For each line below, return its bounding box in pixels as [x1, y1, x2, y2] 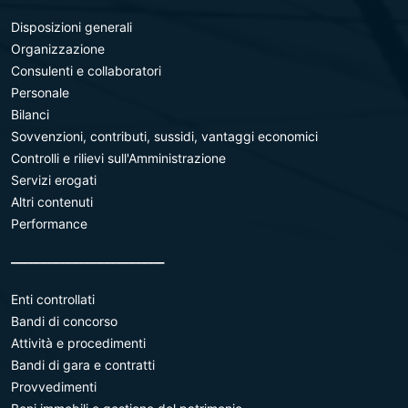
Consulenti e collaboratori [11, 63, 161, 78]
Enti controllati [11, 291, 95, 307]
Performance [11, 216, 87, 231]
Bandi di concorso [11, 313, 117, 329]
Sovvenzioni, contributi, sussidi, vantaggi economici [11, 128, 318, 144]
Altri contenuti [11, 194, 93, 209]
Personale [11, 85, 69, 100]
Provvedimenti [11, 379, 97, 394]
